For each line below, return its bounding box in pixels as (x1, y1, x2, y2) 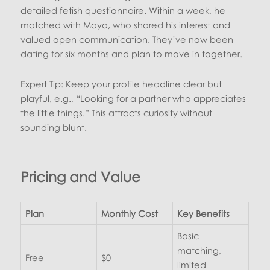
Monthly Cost (101, 207, 158, 219)
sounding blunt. (20, 121, 87, 133)
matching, (177, 244, 221, 256)
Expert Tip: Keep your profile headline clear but (20, 78, 222, 89)
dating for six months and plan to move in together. (20, 48, 243, 60)
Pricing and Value (20, 168, 141, 185)
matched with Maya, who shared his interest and (20, 19, 231, 31)
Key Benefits (177, 207, 230, 219)
